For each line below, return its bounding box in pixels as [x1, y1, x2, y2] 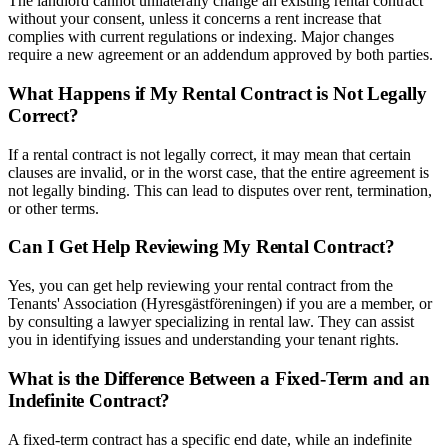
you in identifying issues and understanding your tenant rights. [8, 331, 399, 349]
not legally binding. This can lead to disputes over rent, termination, [8, 181, 432, 199]
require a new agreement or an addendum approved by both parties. [8, 46, 433, 64]
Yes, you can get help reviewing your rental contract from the [8, 277, 393, 295]
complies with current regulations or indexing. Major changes [8, 28, 394, 46]
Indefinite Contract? [8, 389, 171, 411]
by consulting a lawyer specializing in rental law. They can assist [8, 313, 414, 331]
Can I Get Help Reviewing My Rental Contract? [8, 236, 395, 258]
